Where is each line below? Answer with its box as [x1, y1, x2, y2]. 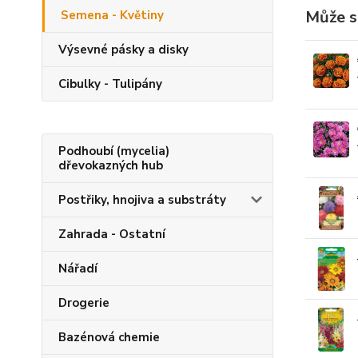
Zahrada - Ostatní [58, 226, 165, 242]
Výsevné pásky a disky [58, 42, 189, 58]
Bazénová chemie [58, 329, 160, 345]
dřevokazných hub [58, 157, 163, 173]
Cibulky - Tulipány [58, 76, 162, 92]
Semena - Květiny [61, 7, 164, 23]
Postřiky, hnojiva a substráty [58, 192, 226, 208]
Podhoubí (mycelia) [58, 143, 169, 159]
